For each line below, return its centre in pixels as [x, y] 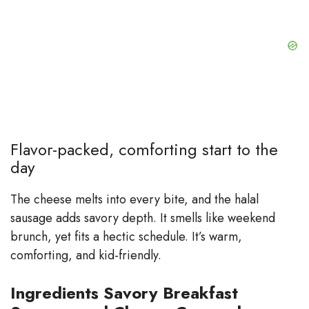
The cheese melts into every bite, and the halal [134, 199]
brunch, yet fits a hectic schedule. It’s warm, [126, 236]
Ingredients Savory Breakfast [124, 292]
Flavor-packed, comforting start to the [144, 149]
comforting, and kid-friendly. [86, 255]
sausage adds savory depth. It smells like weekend [143, 218]
